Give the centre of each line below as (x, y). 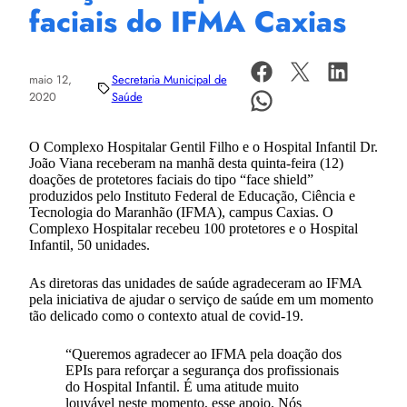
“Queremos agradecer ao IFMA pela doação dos (203, 353)
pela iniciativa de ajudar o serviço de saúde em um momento (201, 299)
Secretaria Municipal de (169, 79)
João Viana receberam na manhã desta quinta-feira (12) (186, 163)
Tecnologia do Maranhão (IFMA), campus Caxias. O (181, 212)
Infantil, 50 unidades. (89, 244)
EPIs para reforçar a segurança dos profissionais (202, 370)
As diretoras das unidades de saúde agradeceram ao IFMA (195, 283)
